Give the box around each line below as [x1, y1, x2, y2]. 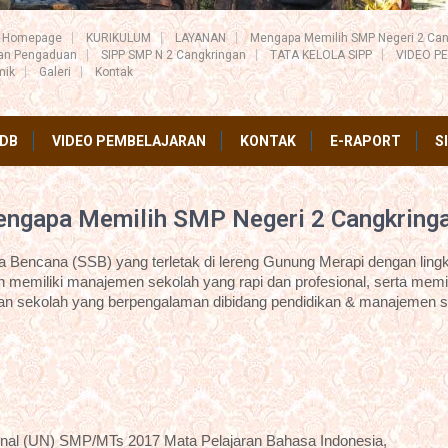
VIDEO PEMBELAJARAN [52, 133, 206, 149]
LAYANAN [175, 31, 226, 45]
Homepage [2, 31, 62, 45]
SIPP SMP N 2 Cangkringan [101, 48, 246, 62]
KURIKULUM [86, 31, 151, 45]
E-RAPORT [330, 133, 401, 149]
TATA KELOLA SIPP [270, 48, 372, 62]
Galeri [39, 65, 71, 79]
